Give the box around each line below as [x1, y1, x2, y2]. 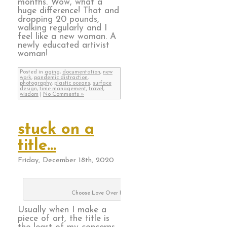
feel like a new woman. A [18, 32, 116, 42]
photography [20, 80, 52, 86]
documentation [62, 69, 100, 75]
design [20, 86, 37, 92]
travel [89, 86, 103, 92]
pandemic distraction [34, 74, 88, 81]
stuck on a [18, 121, 94, 138]
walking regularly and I [18, 24, 107, 33]
